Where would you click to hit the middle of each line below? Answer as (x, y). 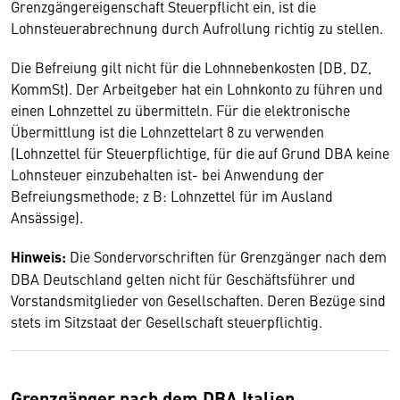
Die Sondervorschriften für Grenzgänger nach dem (228, 256)
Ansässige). (49, 217)
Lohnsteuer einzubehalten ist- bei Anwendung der (167, 174)
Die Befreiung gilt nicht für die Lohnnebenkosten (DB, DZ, (191, 67)
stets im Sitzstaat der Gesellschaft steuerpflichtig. (167, 321)
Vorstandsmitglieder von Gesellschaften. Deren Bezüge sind (198, 300)
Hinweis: (40, 257)
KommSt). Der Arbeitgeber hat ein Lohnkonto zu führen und (197, 88)
